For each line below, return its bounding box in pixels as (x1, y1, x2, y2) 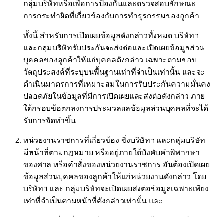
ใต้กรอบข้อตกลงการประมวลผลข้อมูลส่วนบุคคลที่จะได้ (23, 104, 208, 112)
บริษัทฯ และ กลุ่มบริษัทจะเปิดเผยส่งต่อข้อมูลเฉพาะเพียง (23, 184, 209, 193)
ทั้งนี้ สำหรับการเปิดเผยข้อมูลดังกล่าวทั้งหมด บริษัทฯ (23, 31, 199, 40)
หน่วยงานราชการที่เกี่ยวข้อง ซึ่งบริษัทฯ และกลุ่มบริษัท (23, 136, 205, 144)
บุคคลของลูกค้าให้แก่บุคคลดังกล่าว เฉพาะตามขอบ (23, 55, 197, 64)
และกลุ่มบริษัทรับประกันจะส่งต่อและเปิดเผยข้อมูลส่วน (23, 43, 204, 52)
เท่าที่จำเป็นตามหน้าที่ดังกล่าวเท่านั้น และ (23, 196, 163, 205)
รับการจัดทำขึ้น (23, 116, 76, 124)
